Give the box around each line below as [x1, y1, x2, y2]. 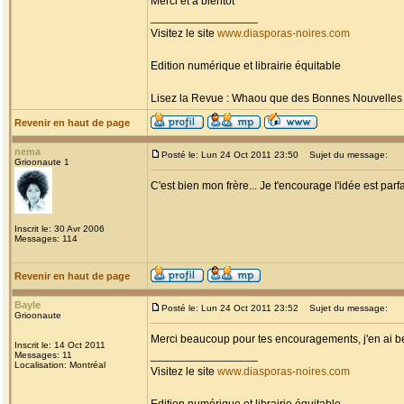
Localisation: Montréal [14, 360, 106, 370]
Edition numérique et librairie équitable [151, 60, 341, 72]
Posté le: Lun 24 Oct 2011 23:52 [161, 303, 298, 313]
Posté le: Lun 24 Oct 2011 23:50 [161, 150, 298, 160]
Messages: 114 [14, 234, 78, 243]
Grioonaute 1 [14, 157, 69, 167]
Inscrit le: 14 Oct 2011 [14, 340, 106, 350]
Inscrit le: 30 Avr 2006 [14, 224, 105, 234]
